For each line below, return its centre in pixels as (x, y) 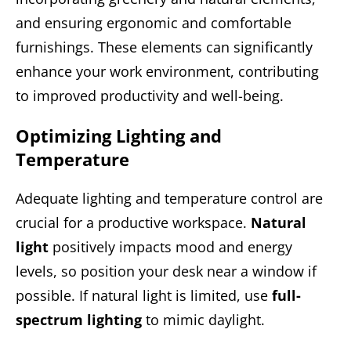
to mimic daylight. (203, 319)
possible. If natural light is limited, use (144, 295)
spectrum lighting (79, 319)
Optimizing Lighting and (119, 135)
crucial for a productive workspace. (133, 222)
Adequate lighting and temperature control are (169, 198)
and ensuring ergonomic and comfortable (154, 22)
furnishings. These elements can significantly (164, 47)
